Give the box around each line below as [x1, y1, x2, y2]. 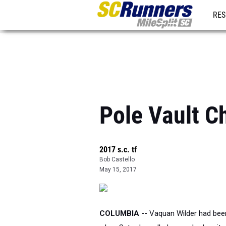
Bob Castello [99, 156, 135, 163]
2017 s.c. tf [99, 145, 137, 154]
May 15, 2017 [99, 166, 137, 173]
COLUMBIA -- [99, 209, 147, 218]
